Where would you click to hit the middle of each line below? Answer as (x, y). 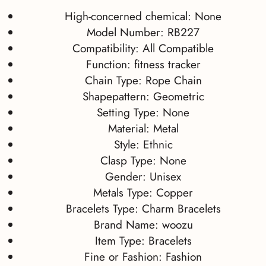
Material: (130, 129)
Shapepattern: (118, 97)
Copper (175, 193)
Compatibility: (108, 49)
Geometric (178, 97)
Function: (110, 65)
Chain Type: (115, 81)
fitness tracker (167, 65)
